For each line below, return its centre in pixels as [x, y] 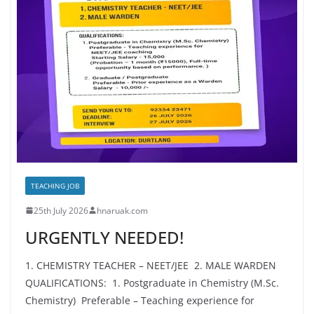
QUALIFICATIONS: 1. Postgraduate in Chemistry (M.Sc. [152, 282]
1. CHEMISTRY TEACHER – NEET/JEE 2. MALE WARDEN [152, 265]
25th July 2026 [61, 210]
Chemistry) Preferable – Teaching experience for [140, 300]
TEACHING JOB [55, 185]
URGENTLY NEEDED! [104, 237]
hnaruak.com [122, 210]
